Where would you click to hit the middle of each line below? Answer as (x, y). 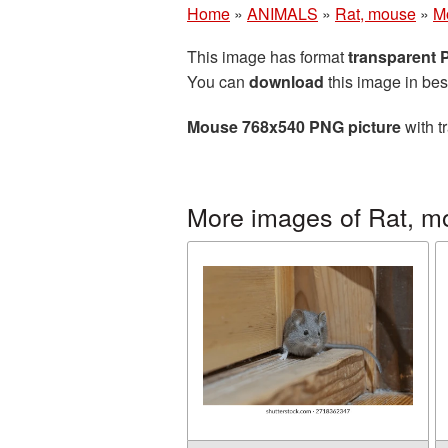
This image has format (267, 56)
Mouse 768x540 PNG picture (294, 126)
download (286, 81)
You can (218, 81)
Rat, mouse (375, 13)
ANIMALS (282, 13)
